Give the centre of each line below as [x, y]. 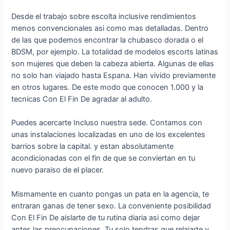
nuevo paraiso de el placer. [58, 170]
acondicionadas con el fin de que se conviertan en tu [103, 158]
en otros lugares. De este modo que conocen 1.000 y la [108, 87]
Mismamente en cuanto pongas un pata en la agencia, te [110, 194]
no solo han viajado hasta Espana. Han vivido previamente [114, 75]
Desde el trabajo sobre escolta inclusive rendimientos [104, 16]
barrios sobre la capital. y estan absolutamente [93, 147]
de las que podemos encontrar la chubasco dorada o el [108, 40]
